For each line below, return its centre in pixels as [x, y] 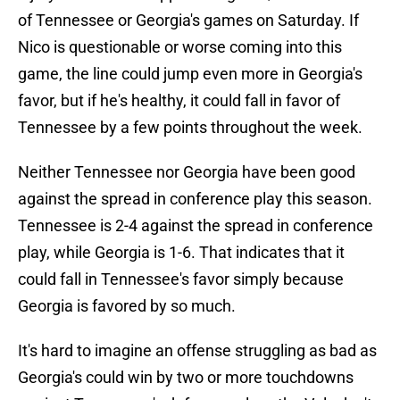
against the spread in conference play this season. [195, 199]
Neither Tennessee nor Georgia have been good [187, 172]
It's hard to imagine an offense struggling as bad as [197, 351]
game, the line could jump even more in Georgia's [190, 74]
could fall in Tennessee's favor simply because [181, 279]
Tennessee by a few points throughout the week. [192, 128]
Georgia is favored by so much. [129, 306]
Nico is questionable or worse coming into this [180, 47]
